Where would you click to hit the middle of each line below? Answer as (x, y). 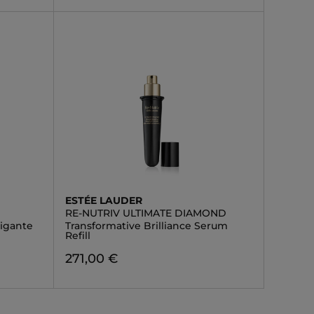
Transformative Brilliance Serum (146, 226)
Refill (77, 235)
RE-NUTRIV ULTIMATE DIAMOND (145, 213)
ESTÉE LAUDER (103, 200)
